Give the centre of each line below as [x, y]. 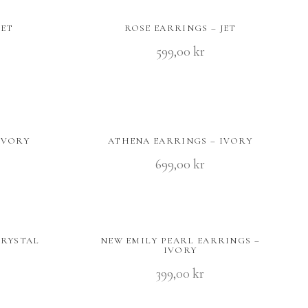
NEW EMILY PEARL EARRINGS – [180, 241]
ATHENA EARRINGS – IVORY [180, 141]
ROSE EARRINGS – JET [180, 29]
